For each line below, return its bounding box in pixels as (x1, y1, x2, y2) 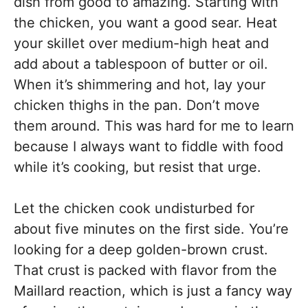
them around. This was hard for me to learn (14, 117, 294, 134)
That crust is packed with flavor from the (14, 261, 277, 278)
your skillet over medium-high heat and (14, 34, 269, 52)
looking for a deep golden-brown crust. (14, 241, 268, 258)
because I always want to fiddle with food (14, 137, 283, 155)
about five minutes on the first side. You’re (14, 220, 289, 237)
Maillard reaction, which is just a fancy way (14, 282, 292, 299)
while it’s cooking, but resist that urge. (14, 158, 261, 175)
